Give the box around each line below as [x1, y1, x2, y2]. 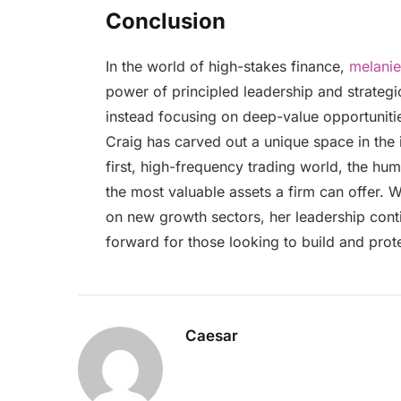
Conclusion [105, 7, 226, 34]
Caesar [185, 326, 238, 345]
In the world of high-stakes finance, [105, 56, 349, 75]
